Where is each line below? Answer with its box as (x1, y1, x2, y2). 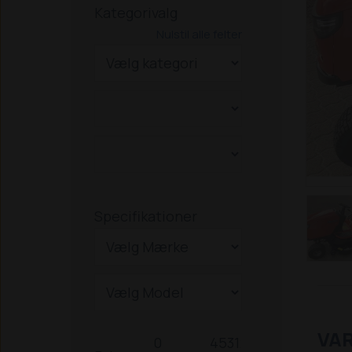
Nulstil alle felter (156, 26, 242, 42)
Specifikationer (94, 207, 197, 225)
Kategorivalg (94, 3, 178, 22)
